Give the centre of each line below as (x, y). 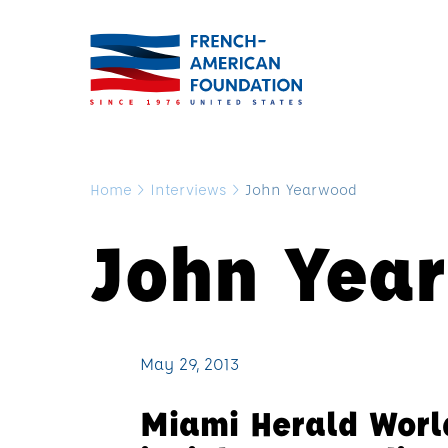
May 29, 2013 (189, 363)
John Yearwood (301, 189)
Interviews (188, 189)
